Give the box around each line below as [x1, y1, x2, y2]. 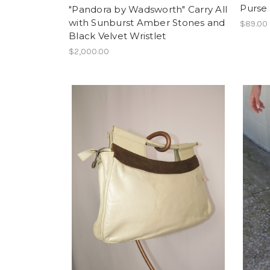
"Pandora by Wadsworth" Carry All [69, 4, 227, 16]
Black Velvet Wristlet [69, 30, 166, 42]
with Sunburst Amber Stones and [69, 17, 225, 29]
